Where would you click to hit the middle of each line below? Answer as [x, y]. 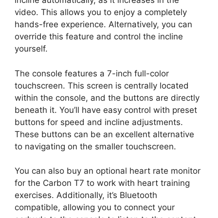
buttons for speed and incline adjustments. [99, 122]
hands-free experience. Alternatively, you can [103, 24]
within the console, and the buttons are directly [107, 98]
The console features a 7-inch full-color [92, 73]
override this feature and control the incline [99, 36]
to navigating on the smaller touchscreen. [95, 146]
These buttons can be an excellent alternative [104, 134]
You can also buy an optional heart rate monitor [108, 171]
